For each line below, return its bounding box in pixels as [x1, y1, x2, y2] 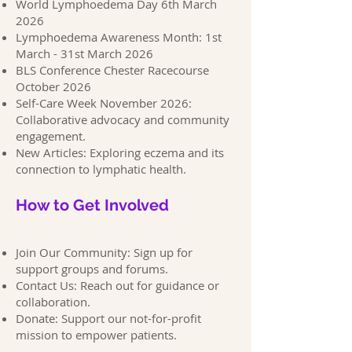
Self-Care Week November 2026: [16, 95, 192, 111]
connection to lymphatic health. [16, 161, 186, 177]
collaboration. [16, 294, 90, 310]
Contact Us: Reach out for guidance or [16, 277, 219, 293]
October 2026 [16, 79, 91, 94]
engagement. [16, 128, 86, 144]
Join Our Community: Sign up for [16, 244, 192, 260]
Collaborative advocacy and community [16, 112, 229, 127]
